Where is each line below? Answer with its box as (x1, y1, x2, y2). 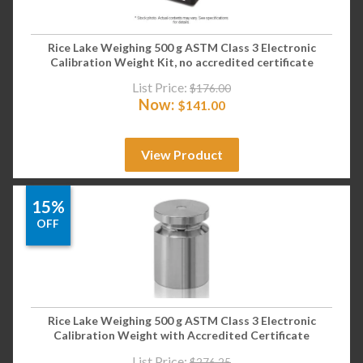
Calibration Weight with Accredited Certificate (53, 327, 310, 342)
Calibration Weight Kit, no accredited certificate (49, 54, 314, 69)
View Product (140, 147, 223, 163)
